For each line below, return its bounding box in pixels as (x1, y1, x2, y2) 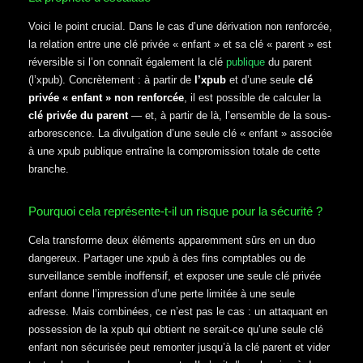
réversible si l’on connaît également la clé (28, 55, 226, 68)
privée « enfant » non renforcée (28, 91, 184, 104)
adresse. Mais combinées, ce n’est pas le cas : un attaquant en (28, 305, 327, 318)
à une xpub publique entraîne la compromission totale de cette (28, 144, 320, 157)
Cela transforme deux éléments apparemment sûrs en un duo (28, 234, 315, 247)
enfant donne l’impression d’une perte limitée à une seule (28, 288, 295, 301)
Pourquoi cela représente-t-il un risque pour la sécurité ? (28, 204, 322, 219)
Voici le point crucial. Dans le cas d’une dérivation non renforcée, (28, 19, 332, 32)
